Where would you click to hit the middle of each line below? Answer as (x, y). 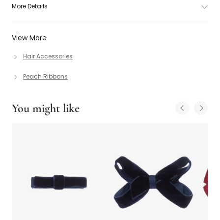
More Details (30, 6)
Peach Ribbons (45, 76)
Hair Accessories (48, 56)
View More (29, 38)
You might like (46, 108)
